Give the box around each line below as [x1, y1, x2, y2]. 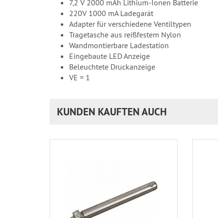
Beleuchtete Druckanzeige [69, 61, 155, 72]
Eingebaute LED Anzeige [69, 51, 150, 61]
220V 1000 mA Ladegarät [69, 8, 153, 18]
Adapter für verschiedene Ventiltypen [69, 18, 191, 29]
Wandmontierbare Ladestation [69, 40, 169, 50]
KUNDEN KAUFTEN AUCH [57, 105, 167, 118]
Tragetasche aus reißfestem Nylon [69, 29, 181, 39]
